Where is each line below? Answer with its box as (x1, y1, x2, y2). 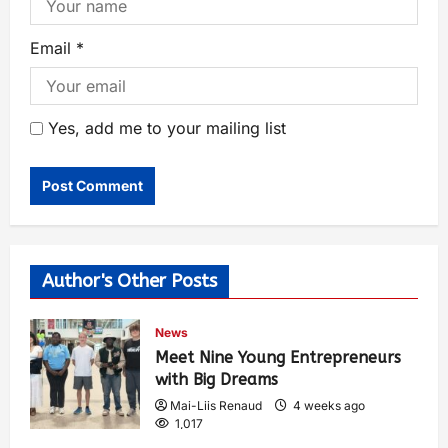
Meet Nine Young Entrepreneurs (155, 347, 401, 367)
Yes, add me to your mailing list (43, 117, 286, 138)
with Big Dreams (155, 369, 278, 389)
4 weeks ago (290, 397, 365, 413)
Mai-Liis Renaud (170, 397, 262, 413)
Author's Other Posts (42, 269, 217, 292)
